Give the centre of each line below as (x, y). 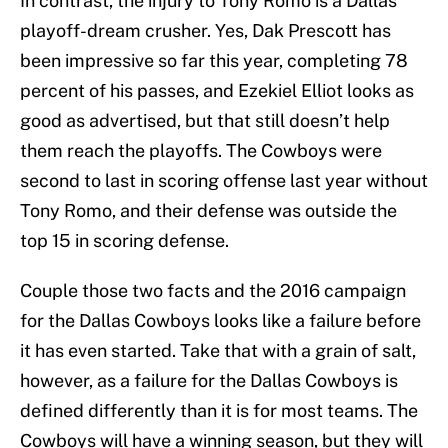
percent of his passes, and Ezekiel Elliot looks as (217, 91)
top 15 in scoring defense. (124, 241)
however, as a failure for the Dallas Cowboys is (209, 381)
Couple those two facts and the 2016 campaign (213, 291)
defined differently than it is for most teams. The (219, 411)
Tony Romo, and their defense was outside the (208, 211)
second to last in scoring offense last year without (224, 181)
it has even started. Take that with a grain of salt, (218, 351)
